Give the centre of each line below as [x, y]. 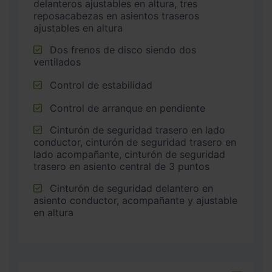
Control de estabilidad [101, 85]
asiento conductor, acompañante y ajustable [135, 201]
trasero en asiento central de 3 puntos [121, 167]
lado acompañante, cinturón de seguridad [129, 155]
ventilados [57, 62]
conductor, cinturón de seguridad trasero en [135, 142]
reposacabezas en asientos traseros [116, 16]
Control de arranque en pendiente [127, 108]
